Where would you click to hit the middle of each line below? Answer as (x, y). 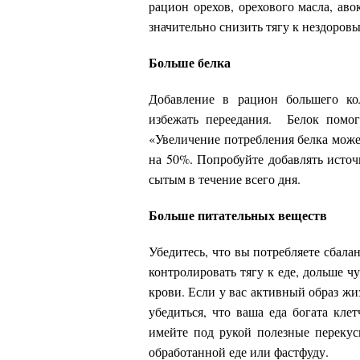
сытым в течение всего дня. (225, 178)
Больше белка (190, 62)
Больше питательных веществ (238, 215)
